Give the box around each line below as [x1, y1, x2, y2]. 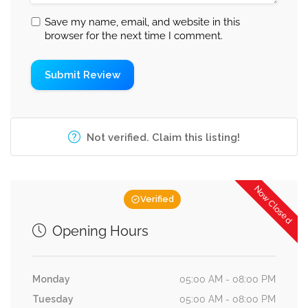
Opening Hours [49, 223, 148, 239]
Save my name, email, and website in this [45, 16, 240, 28]
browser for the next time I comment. [45, 30, 223, 42]
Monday [32, 274, 70, 285]
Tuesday [32, 294, 74, 305]
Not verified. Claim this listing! [87, 131, 240, 144]
